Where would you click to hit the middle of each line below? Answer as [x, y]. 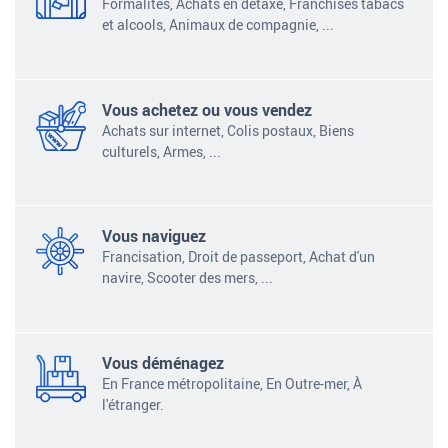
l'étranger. [133, 404]
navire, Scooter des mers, [180, 278]
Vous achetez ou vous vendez [207, 109]
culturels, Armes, [154, 151]
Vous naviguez [154, 236]
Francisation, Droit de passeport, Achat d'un [239, 257]
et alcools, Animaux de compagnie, [211, 25]
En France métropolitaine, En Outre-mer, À [232, 383]
